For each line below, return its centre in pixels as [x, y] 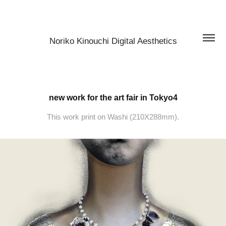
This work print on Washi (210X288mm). [113, 117]
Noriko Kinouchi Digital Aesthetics [113, 41]
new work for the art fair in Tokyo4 [113, 98]
